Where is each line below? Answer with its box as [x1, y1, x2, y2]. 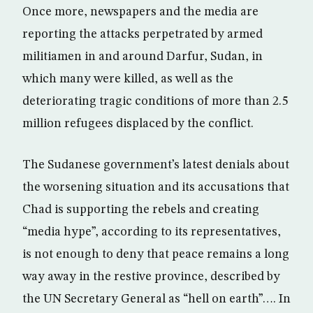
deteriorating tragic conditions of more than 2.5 [22, 95, 288, 108]
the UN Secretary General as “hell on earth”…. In [22, 293, 291, 305]
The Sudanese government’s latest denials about [22, 159, 289, 171]
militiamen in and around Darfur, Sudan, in [22, 50, 263, 63]
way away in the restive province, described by [22, 270, 280, 283]
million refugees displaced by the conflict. [22, 117, 254, 130]
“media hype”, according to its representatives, [22, 226, 281, 238]
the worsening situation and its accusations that [22, 181, 289, 194]
